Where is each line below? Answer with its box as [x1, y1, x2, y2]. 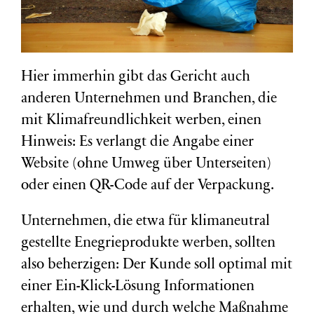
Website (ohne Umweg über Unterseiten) [21, 157, 271, 172]
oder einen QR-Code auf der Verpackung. [21, 179, 274, 194]
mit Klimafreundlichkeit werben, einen [21, 114, 261, 129]
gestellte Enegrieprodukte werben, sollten [21, 236, 275, 252]
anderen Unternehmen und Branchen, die [21, 92, 277, 107]
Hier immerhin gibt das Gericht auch [21, 70, 250, 86]
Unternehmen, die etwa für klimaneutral [21, 214, 270, 230]
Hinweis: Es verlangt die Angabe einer [21, 135, 254, 151]
